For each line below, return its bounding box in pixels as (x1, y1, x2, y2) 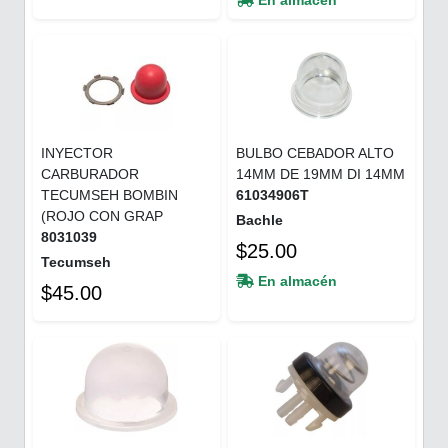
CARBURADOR (41, 165, 139, 182)
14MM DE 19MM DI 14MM (236, 165, 405, 182)
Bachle (236, 211, 283, 228)
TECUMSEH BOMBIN (41, 186, 178, 203)
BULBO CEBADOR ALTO (236, 144, 394, 161)
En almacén (254, 272, 337, 289)
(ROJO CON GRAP (41, 207, 163, 224)
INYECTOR (41, 144, 113, 161)
